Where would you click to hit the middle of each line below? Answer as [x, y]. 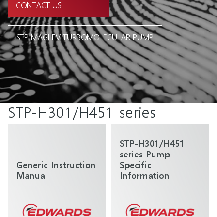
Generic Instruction [56, 164]
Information [145, 175]
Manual [32, 175]
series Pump [145, 153]
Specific [136, 164]
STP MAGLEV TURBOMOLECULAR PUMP [85, 37]
